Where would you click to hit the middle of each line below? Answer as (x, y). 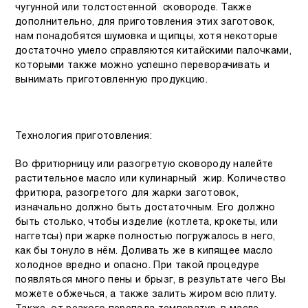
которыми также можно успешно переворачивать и (143, 65)
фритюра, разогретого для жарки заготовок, (127, 193)
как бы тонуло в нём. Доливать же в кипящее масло (144, 251)
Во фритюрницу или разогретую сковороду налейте (144, 164)
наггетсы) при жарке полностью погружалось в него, (145, 236)
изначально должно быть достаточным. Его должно (145, 208)
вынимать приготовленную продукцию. (111, 80)
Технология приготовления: (84, 136)
